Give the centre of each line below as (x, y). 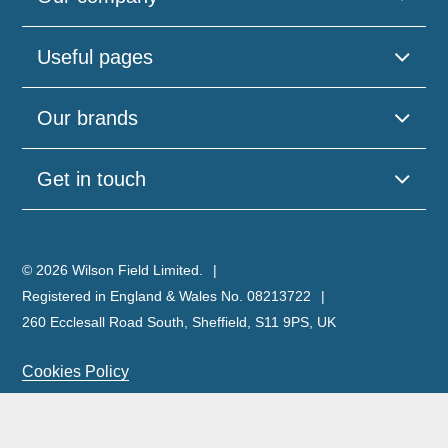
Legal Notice (67, 427)
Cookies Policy (76, 371)
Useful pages (95, 57)
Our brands (88, 118)
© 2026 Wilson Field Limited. (113, 270)
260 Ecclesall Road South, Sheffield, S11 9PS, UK (179, 322)
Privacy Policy (73, 399)
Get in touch (92, 179)
